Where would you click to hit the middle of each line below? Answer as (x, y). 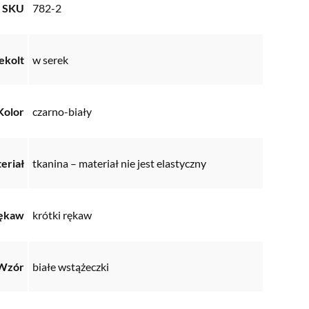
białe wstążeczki (71, 267)
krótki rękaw (62, 215)
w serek (50, 60)
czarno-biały (62, 112)
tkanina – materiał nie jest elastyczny (119, 163)
